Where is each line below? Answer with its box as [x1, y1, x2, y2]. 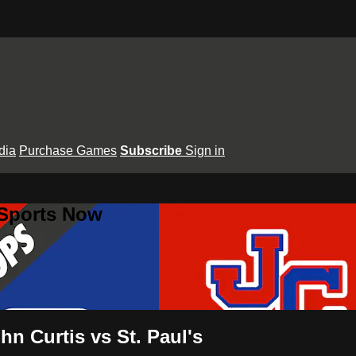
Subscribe [120, 143, 185, 157]
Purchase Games [19, 143, 117, 157]
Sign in [185, 143, 225, 157]
